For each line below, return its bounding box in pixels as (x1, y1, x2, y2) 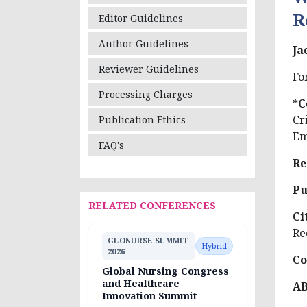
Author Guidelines (99, 36, 188, 50)
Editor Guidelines (99, 11, 183, 25)
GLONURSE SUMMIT (108, 234, 188, 245)
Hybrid (201, 240, 227, 251)
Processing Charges (99, 87, 193, 101)
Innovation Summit (102, 288, 197, 302)
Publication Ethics (99, 112, 186, 126)
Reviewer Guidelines (99, 62, 199, 75)
